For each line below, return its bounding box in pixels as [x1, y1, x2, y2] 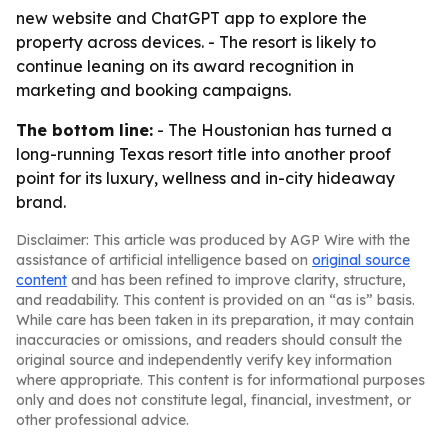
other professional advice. [16, 411, 189, 429]
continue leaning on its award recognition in [16, 56, 354, 76]
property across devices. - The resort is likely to [16, 32, 376, 52]
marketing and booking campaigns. [16, 80, 291, 100]
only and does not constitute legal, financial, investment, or [16, 391, 411, 409]
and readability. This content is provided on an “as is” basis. [16, 291, 415, 309]
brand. [16, 192, 66, 212]
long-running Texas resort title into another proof [16, 144, 391, 164]
